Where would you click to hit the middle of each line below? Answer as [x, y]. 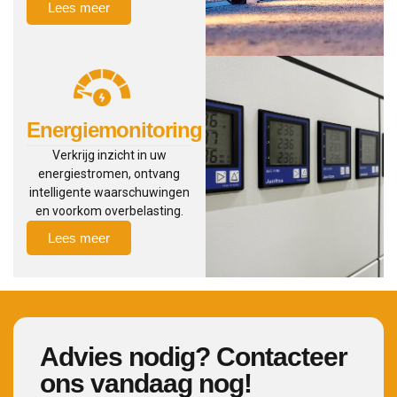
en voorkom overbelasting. [109, 211]
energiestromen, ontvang [109, 174]
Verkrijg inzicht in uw [109, 156]
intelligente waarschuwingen [109, 193]
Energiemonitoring [114, 130]
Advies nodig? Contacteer [194, 357]
